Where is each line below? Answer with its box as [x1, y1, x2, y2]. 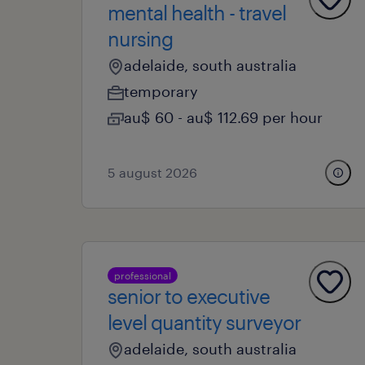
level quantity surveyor [108, 310, 301, 334]
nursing [108, 27, 173, 51]
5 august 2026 [108, 165, 197, 180]
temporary [124, 82, 198, 100]
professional [114, 270, 171, 281]
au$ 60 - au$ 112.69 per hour [124, 108, 323, 126]
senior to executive [108, 284, 270, 308]
